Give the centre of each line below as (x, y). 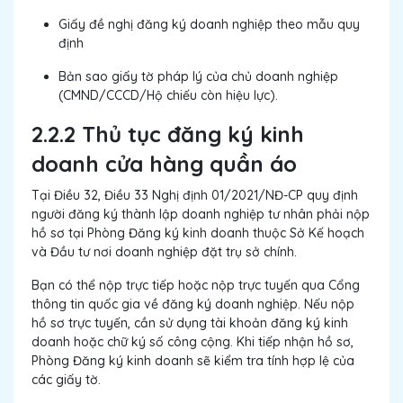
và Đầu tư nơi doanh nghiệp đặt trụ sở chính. (164, 252)
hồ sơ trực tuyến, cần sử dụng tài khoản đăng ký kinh (190, 323)
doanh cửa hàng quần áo (164, 164)
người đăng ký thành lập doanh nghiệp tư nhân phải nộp (201, 215)
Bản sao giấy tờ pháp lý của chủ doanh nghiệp (198, 77)
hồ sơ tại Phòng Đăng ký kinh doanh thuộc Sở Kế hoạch (198, 233)
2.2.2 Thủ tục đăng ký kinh (168, 134)
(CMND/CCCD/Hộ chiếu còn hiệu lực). (168, 96)
